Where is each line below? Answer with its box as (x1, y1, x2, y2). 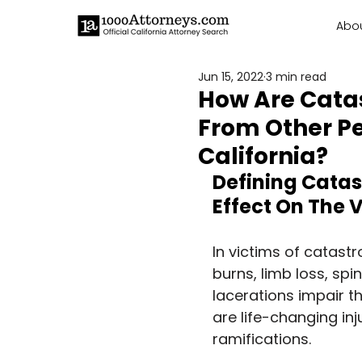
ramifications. (213, 329, 311, 349)
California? (198, 141, 328, 172)
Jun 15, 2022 (198, 69, 263, 85)
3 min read (266, 69, 326, 85)
